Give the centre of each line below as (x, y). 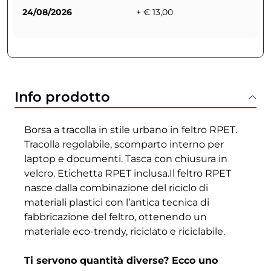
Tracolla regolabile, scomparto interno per (124, 145)
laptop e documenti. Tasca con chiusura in (126, 159)
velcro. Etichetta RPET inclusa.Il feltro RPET (128, 174)
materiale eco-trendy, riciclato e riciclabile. (125, 232)
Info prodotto (62, 97)
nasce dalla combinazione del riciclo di (116, 188)
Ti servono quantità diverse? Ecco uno (121, 261)
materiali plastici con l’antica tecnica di (117, 203)
